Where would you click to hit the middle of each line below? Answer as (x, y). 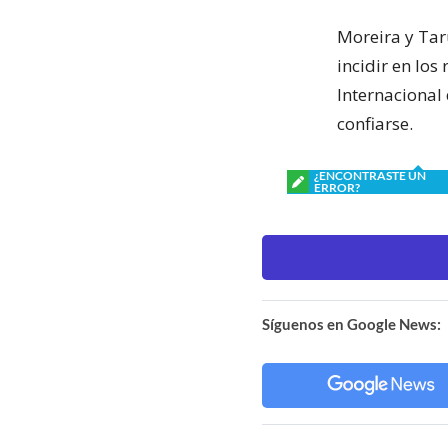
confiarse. (375, 123)
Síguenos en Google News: (351, 323)
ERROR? (337, 187)
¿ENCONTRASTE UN (370, 175)
